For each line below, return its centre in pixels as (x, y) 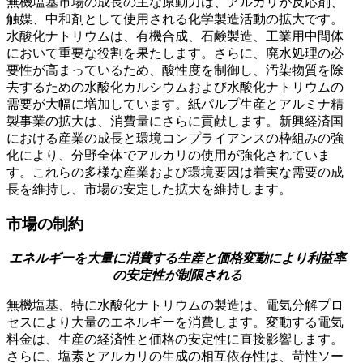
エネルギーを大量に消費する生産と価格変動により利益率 (177, 258)
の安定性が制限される (177, 275)
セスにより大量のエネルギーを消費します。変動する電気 (175, 322)
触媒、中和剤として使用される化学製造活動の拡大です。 (175, 19)
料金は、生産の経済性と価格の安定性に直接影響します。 (175, 339)
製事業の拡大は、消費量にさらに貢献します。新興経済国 (175, 122)
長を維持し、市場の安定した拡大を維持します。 (149, 190)
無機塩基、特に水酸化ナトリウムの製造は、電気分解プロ (175, 305)
